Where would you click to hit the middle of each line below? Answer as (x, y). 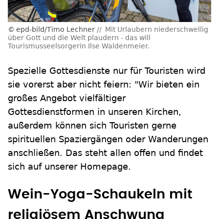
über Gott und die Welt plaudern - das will (79, 38)
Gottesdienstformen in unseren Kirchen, (95, 112)
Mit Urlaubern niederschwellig (157, 30)
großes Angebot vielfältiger (67, 98)
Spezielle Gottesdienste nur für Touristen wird (107, 71)
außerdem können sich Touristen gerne (92, 126)
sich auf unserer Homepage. (69, 167)
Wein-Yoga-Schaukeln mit (100, 195)
